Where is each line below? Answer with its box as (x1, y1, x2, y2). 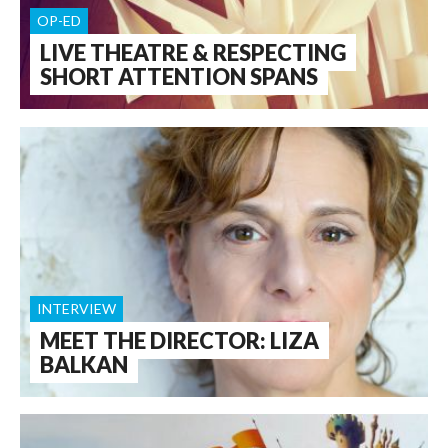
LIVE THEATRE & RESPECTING (40, 39, 346, 66)
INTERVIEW (37, 299, 116, 317)
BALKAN (40, 350, 128, 378)
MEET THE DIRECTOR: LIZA (40, 326, 319, 354)
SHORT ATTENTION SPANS (40, 63, 318, 90)
